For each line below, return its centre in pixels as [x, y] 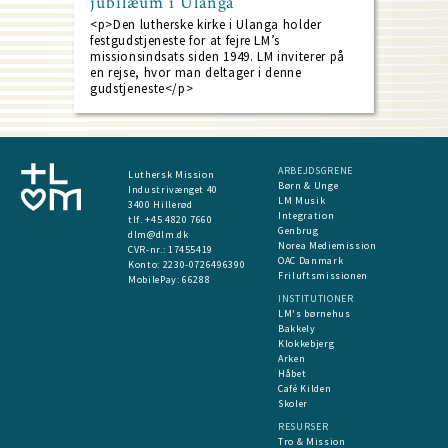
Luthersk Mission [171, 175]
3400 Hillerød [160, 205]
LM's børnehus [314, 314]
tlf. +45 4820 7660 [170, 220]
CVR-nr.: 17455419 [171, 250]
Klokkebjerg [306, 344]
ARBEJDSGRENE [315, 171]
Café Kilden [305, 389]
